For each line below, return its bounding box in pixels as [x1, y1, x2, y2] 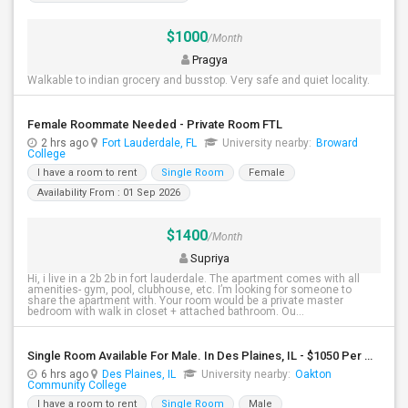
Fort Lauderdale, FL [102, 137, 197, 149]
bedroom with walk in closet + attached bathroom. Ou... [27, 305, 304, 318]
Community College [27, 379, 127, 392]
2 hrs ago [41, 137, 91, 149]
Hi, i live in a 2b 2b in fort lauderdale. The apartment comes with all [27, 272, 360, 285]
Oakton [295, 368, 331, 381]
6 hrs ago [41, 368, 91, 381]
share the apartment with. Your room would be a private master [27, 294, 343, 307]
